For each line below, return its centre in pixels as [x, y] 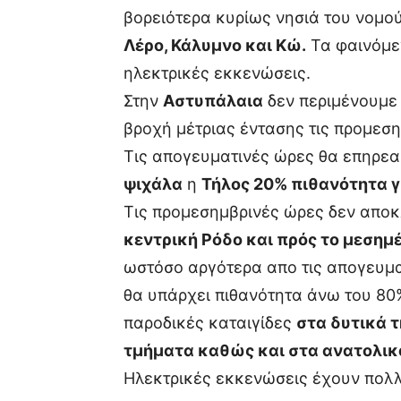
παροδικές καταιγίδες [210, 323]
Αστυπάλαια [213, 101]
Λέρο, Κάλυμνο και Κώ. [215, 45]
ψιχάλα [153, 184]
